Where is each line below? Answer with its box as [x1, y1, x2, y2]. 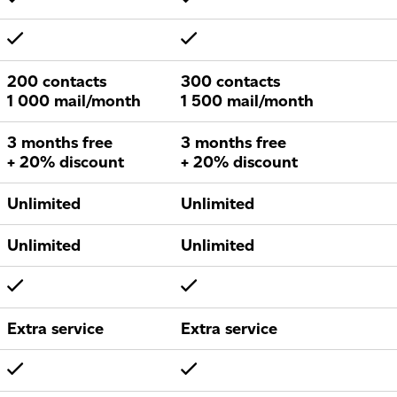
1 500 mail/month [181, 91, 314, 111]
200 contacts [7, 72, 106, 91]
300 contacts [181, 72, 280, 91]
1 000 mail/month [7, 91, 141, 111]
